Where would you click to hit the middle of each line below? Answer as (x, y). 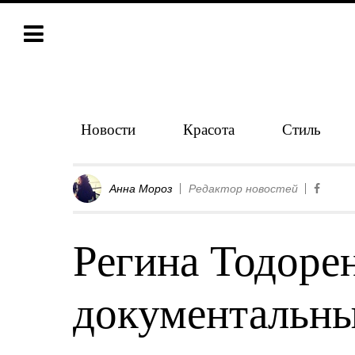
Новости (108, 129)
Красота (209, 129)
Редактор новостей (243, 189)
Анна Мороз (141, 189)
